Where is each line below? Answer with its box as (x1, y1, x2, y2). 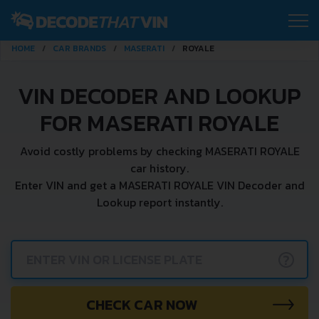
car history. (130, 159, 189, 177)
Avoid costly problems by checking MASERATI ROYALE (19, 142, 300, 159)
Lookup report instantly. (96, 194, 223, 211)
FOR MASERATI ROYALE (40, 106, 279, 140)
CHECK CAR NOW (85, 293, 198, 315)
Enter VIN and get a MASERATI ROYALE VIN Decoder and (14, 177, 305, 194)
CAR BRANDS (53, 42, 106, 55)
